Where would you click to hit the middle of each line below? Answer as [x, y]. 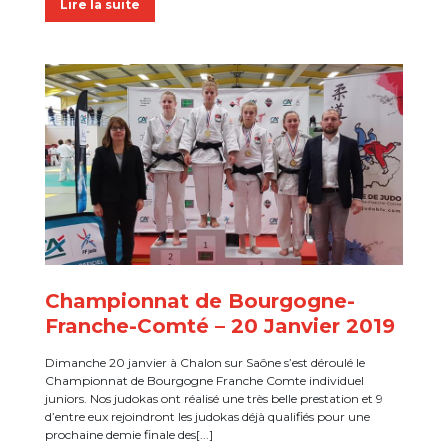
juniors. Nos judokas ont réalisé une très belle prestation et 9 [214, 399]
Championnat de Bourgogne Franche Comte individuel [204, 381]
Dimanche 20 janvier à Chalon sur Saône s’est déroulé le [205, 363]
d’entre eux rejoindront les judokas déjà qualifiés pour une [207, 417]
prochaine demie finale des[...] [129, 435]
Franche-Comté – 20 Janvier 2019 [220, 326]
